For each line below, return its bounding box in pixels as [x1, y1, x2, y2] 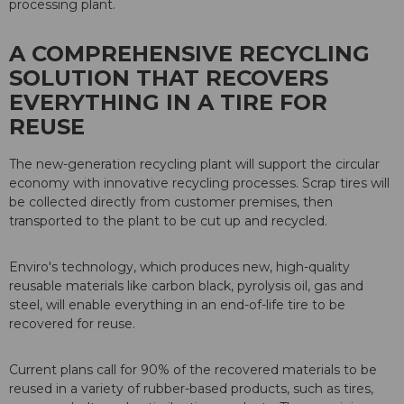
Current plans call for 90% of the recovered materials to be [9, 362, 377, 379]
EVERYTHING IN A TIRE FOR [9, 89, 327, 116]
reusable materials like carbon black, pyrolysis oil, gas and [9, 278, 363, 295]
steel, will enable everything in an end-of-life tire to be [9, 297, 345, 314]
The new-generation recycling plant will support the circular [9, 156, 380, 173]
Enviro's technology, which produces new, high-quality [9, 259, 350, 276]
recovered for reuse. [9, 316, 135, 333]
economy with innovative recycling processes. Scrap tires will [9, 175, 390, 192]
